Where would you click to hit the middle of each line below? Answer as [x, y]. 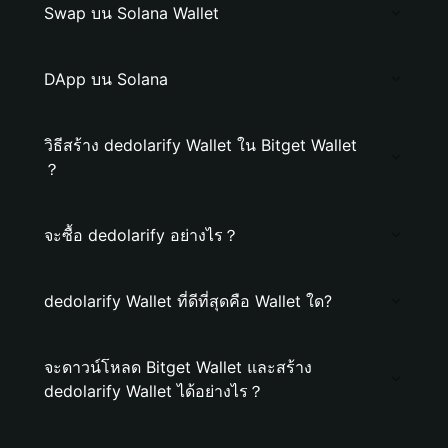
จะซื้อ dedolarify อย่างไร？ [141, 235]
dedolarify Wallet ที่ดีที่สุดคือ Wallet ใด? [188, 301]
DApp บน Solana [106, 79]
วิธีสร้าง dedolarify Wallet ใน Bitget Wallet [200, 145]
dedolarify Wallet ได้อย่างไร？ [154, 391]
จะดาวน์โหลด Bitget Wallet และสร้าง [178, 367]
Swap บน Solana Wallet [131, 13]
